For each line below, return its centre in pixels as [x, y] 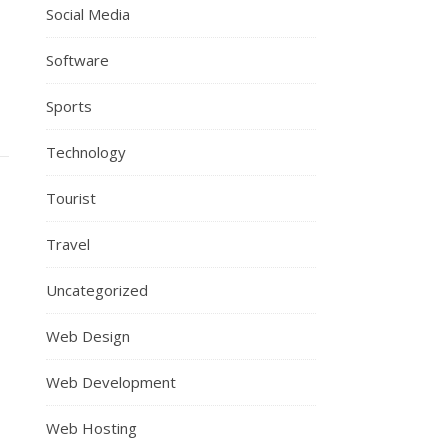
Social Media [88, 14]
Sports [69, 106]
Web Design [88, 336]
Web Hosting [91, 428]
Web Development [111, 382]
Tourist [71, 198]
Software [77, 60]
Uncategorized [97, 290]
